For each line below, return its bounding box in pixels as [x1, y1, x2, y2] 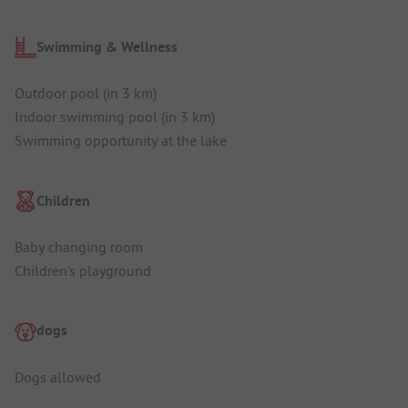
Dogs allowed [15, 367, 101, 386]
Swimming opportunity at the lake [15, 131, 227, 150]
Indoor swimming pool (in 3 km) [15, 107, 215, 127]
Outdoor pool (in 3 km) [15, 84, 157, 103]
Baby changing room [15, 237, 143, 256]
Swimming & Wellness [36, 37, 178, 57]
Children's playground [15, 260, 151, 280]
